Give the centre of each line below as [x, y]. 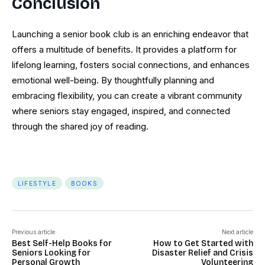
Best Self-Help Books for [62, 244]
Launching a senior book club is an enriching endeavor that [130, 34]
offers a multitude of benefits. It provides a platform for [124, 50]
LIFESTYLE [37, 184]
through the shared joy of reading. [80, 127]
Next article [237, 232]
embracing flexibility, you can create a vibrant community [127, 96]
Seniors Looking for [51, 253]
